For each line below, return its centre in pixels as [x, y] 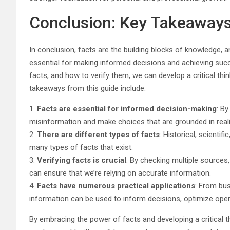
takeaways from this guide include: [88, 88]
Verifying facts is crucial [82, 160]
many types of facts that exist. [81, 147]
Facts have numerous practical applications [116, 186]
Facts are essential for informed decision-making [127, 109]
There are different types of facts [98, 134]
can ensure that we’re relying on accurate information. [120, 173]
